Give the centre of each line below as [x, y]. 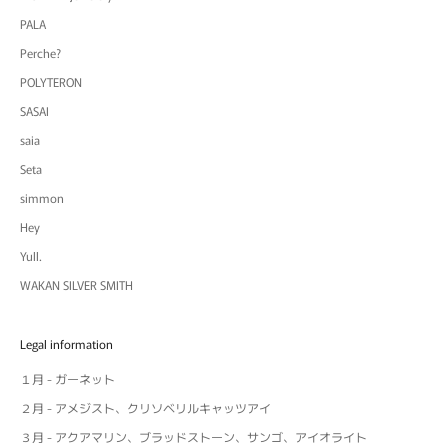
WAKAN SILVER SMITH [76, 284]
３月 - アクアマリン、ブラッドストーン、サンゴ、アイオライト [193, 436]
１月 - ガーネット [67, 378]
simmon [42, 197]
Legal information [66, 343]
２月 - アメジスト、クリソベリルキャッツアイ [145, 407]
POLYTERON [51, 81]
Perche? [40, 52]
